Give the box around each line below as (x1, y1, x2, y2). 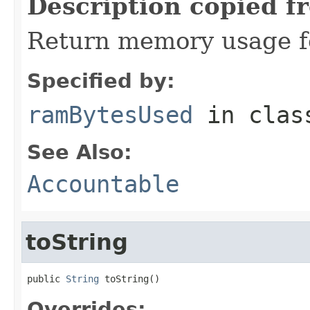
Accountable (27, 170, 179, 198)
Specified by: (27, 69, 175, 93)
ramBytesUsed (27, 100, 193, 129)
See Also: (27, 140, 132, 164)
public (27, 273, 66, 284)
